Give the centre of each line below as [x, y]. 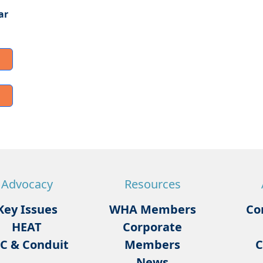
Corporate [153, 227]
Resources [152, 184]
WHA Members [152, 210]
